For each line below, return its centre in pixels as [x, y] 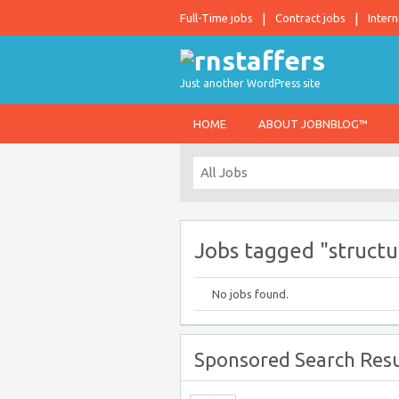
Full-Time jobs [216, 18]
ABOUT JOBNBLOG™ [313, 124]
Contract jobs [310, 18]
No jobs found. [250, 294]
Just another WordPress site [250, 83]
